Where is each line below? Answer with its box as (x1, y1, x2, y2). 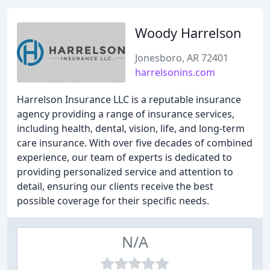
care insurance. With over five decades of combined (17, 136, 253, 149)
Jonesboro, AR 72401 (135, 51, 228, 64)
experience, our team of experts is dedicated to (17, 151, 232, 164)
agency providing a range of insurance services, (17, 107, 234, 121)
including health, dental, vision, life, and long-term (17, 122, 245, 135)
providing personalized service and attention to (17, 165, 233, 178)
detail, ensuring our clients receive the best (17, 180, 213, 193)
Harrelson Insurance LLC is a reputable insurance (17, 93, 241, 106)
